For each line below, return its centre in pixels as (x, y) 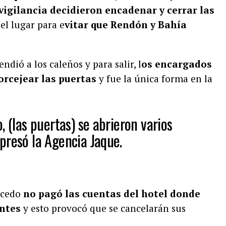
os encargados (177, 64)
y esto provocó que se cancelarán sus (103, 208)
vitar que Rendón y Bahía (126, 24)
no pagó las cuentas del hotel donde (112, 193)
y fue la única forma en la (154, 78)
